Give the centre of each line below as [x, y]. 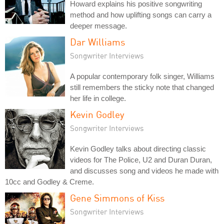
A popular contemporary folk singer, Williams [142, 76]
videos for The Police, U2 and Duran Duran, [141, 159]
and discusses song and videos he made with [144, 170]
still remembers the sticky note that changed [142, 87]
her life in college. [98, 98]
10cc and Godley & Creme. [49, 181]
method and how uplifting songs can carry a [141, 14]
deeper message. [98, 25]
